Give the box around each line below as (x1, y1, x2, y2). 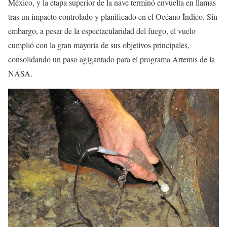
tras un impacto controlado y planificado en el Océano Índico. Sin (8, 11, 217, 22)
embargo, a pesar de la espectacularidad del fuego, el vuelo (8, 25, 196, 36)
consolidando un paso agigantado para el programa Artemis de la (8, 53, 215, 64)
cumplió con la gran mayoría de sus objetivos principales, (8, 39, 190, 50)
